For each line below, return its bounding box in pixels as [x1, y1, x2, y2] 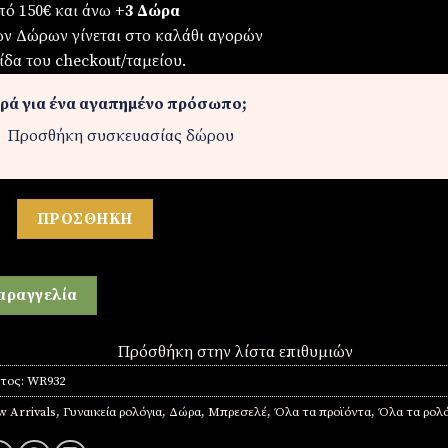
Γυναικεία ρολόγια [62, 404, 162, 421]
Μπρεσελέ [207, 404, 267, 421]
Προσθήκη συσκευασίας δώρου [7, 125, 234, 146]
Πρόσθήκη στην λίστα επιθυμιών [117, 342, 353, 363]
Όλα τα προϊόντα [273, 404, 371, 421]
